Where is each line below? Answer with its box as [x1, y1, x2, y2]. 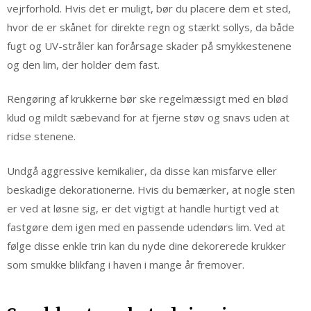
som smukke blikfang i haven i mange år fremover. [7, 257, 244, 271]
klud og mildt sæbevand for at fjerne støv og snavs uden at [7, 110, 289, 125]
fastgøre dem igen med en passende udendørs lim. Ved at [7, 219, 285, 234]
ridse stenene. [7, 129, 76, 144]
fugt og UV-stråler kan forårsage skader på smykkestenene [7, 38, 292, 53]
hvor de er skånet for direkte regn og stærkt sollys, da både [7, 19, 294, 34]
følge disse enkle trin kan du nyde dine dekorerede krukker [7, 238, 286, 253]
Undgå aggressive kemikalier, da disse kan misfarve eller [7, 163, 277, 178]
